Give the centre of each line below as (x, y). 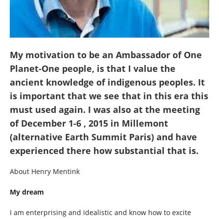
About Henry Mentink (45, 172)
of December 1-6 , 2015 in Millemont (89, 123)
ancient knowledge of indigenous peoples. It (107, 82)
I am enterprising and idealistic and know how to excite (100, 213)
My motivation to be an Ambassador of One (106, 55)
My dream (27, 192)
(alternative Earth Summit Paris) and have (103, 137)
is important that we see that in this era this (109, 96)
